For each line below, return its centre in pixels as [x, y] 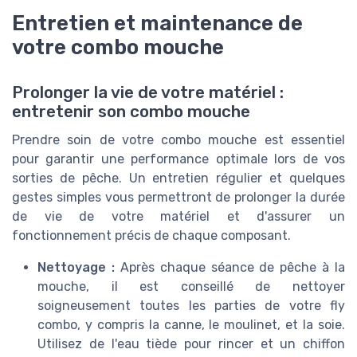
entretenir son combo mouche [131, 111]
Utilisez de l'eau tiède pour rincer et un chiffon [191, 343]
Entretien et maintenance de [157, 24]
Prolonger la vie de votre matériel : [148, 92]
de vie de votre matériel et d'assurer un [178, 216]
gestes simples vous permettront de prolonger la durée [178, 197]
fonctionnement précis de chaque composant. [151, 235]
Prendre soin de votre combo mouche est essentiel [178, 139]
